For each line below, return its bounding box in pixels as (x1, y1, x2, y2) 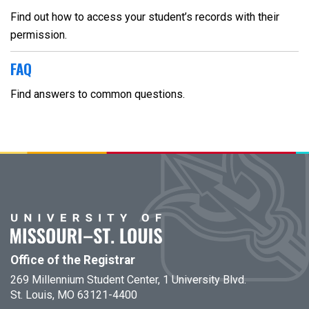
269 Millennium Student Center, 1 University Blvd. (10, 273, 246, 286)
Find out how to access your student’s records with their (10, 10, 279, 23)
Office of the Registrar (10, 253, 135, 267)
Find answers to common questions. (10, 88, 185, 101)
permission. (10, 28, 67, 41)
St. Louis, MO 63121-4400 (10, 288, 137, 301)
